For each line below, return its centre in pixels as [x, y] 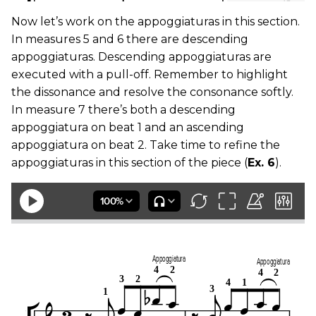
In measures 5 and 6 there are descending [130, 39]
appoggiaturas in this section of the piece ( [129, 163]
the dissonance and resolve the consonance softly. [152, 92]
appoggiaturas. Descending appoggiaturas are [141, 57]
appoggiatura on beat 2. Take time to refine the [146, 145]
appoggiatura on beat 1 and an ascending [128, 128]
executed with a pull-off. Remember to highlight [150, 75]
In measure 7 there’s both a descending [123, 110]
